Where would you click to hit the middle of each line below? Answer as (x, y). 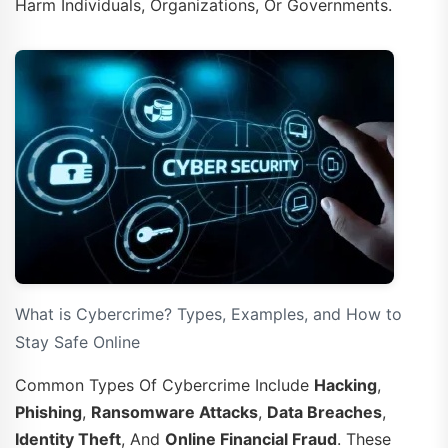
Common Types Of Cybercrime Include (164, 384)
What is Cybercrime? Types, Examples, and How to (208, 313)
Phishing (48, 411)
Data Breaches (324, 411)
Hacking (345, 384)
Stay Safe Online (77, 341)
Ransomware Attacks (174, 411)
